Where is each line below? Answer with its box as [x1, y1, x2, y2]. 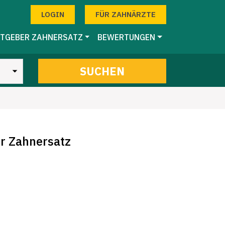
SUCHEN [80, 64, 125, 79]
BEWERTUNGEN [97, 32, 156, 42]
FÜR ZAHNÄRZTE [95, 10, 156, 19]
